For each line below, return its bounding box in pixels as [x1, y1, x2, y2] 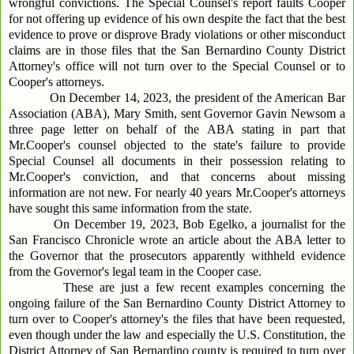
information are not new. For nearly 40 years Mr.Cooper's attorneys [9, 186, 345, 200]
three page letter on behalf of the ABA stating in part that [9, 122, 345, 137]
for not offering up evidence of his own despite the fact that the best [9, 12, 345, 26]
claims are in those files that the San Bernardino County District [9, 43, 345, 58]
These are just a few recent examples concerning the [28, 281, 345, 295]
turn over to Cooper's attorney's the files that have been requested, [9, 312, 345, 326]
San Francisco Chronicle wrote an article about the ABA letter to [9, 233, 345, 247]
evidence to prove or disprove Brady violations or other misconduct [9, 28, 345, 42]
